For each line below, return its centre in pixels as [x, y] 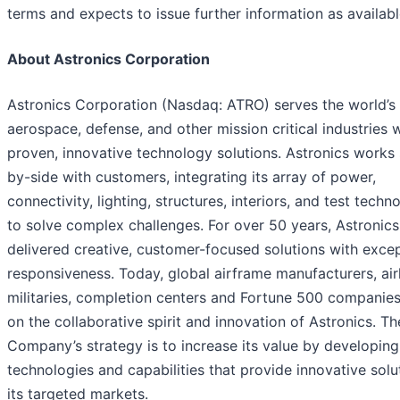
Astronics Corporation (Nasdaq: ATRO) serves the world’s [201, 105]
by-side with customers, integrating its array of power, [192, 177]
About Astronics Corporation [108, 59]
